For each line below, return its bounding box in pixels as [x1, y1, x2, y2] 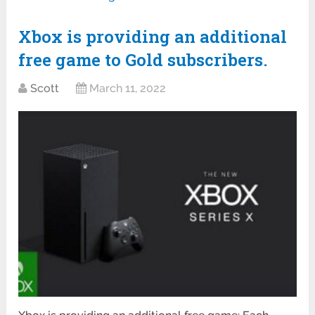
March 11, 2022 [89, 82, 167, 96]
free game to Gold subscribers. [18, 49, 269, 72]
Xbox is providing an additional [18, 25, 288, 49]
